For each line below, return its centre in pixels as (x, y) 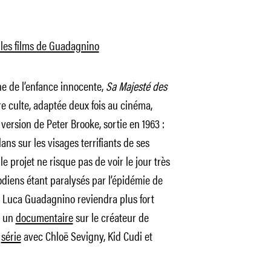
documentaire (44, 217)
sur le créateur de (111, 217)
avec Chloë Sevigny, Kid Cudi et (87, 236)
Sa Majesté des (136, 86)
